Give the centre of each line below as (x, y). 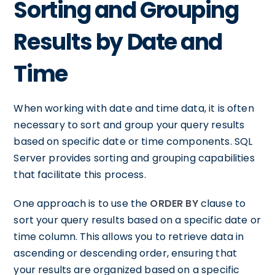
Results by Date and (118, 42)
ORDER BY (174, 203)
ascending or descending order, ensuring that (125, 253)
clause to (222, 203)
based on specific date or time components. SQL (133, 141)
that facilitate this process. (80, 175)
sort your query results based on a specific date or (137, 220)
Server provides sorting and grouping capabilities (134, 158)
